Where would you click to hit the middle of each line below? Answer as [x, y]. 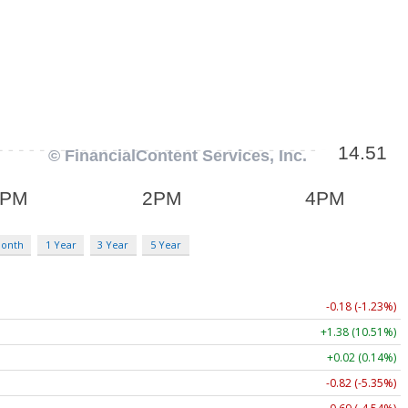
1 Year [61, 244]
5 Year [165, 244]
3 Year [113, 244]
